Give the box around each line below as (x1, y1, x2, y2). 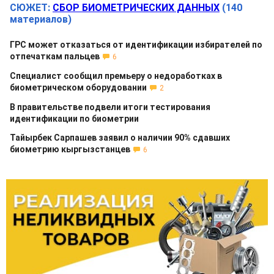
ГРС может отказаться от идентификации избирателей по (10, 40, 262, 50)
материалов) (10, 13, 72, 25)
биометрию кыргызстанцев (10, 144, 130, 154)
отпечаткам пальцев (10, 51, 100, 61)
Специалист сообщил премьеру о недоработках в (10, 71, 222, 81)
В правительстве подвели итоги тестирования (10, 102, 210, 112)
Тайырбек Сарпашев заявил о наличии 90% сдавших (10, 133, 230, 143)
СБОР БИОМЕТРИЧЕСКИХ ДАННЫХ (53, 2, 220, 13)
